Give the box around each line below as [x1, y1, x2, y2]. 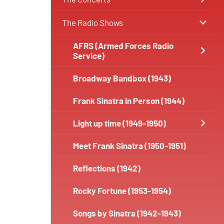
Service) [73, 50, 104, 60]
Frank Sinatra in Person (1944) [73, 95, 184, 105]
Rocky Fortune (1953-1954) [73, 185, 171, 195]
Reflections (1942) [73, 163, 140, 173]
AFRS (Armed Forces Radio [73, 40, 173, 50]
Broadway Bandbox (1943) [73, 73, 171, 83]
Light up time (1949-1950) [73, 118, 166, 128]
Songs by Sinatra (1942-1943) [73, 208, 181, 218]
